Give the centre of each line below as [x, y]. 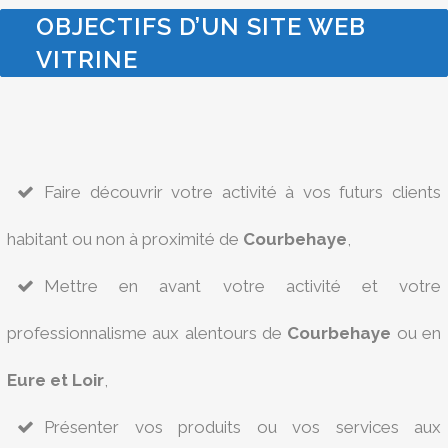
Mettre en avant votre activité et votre [242, 286]
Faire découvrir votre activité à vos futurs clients [242, 192]
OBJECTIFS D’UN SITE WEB [201, 26]
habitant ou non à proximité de [125, 239]
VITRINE [87, 59]
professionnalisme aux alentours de [147, 333]
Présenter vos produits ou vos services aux [242, 427]
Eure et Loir [55, 380]
